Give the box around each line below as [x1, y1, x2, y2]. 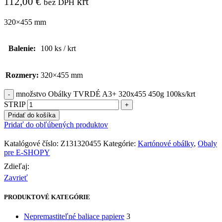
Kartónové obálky [138, 139, 194, 148]
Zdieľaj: [4, 162, 29, 170]
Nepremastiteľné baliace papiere [24, 212, 124, 221]
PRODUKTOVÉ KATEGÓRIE [4, 193, 90, 201]
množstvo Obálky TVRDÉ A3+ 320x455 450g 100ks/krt [16, 89, 195, 98]
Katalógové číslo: [4, 139, 60, 148]
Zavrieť [4, 173, 28, 182]
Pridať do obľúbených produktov [4, 120, 108, 129]
